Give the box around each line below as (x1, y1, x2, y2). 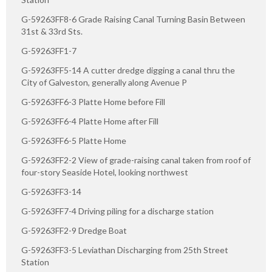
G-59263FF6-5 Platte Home (21, 135, 126, 146)
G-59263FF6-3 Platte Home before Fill (21, 97, 165, 107)
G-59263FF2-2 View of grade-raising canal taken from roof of (21, 155, 251, 166)
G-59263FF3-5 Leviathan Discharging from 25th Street (21, 245, 228, 256)
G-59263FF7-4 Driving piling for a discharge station (21, 206, 214, 217)
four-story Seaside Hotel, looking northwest (21, 167, 188, 178)
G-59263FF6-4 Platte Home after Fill (21, 116, 158, 127)
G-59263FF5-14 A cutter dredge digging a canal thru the (21, 65, 235, 76)
